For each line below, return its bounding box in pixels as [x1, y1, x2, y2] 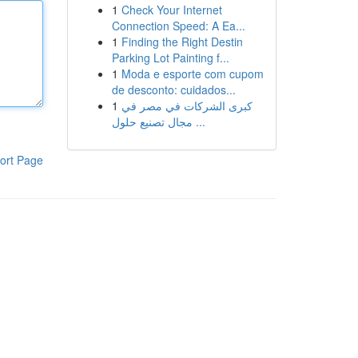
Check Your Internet [121, 2, 222, 18]
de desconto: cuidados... [111, 82, 236, 97]
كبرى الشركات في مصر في [121, 97, 253, 113]
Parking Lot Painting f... [111, 50, 229, 66]
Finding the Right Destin [121, 34, 243, 50]
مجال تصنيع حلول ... [192, 113, 205, 129]
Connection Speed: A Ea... [111, 18, 245, 34]
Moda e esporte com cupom [121, 66, 264, 82]
